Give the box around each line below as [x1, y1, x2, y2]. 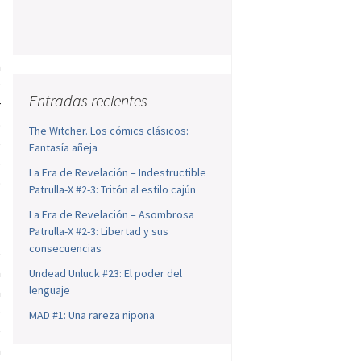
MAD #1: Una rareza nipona [29, 308, 156, 323]
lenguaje [29, 283, 71, 298]
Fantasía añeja [29, 140, 98, 156]
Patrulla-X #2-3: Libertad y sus [29, 224, 169, 239]
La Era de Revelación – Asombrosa [29, 207, 195, 222]
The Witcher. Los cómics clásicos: [29, 123, 189, 139]
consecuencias [29, 241, 102, 256]
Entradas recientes [29, 90, 148, 111]
